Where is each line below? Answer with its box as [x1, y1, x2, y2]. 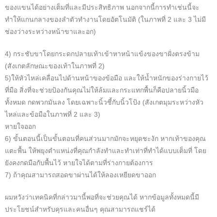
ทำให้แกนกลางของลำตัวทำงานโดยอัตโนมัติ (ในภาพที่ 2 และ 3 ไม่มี [5, 15, 206, 24]
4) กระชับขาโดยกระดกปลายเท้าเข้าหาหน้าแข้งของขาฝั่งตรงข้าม [5, 50, 200, 58]
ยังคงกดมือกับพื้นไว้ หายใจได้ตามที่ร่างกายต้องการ [5, 159, 153, 167]
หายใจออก [5, 123, 36, 131]
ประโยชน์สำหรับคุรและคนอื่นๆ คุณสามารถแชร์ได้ [5, 205, 155, 214]
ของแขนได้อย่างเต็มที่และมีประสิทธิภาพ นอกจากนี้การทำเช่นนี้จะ [5, 3, 200, 12]
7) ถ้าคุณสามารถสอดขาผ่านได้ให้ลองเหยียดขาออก [5, 171, 156, 179]
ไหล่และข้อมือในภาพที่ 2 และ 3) [5, 110, 100, 119]
